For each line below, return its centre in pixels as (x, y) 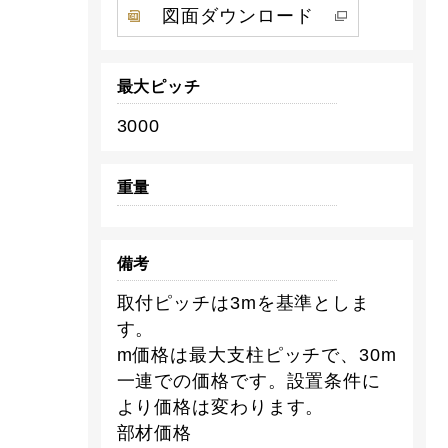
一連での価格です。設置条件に (249, 380)
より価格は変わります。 (220, 406)
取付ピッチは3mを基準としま (243, 302)
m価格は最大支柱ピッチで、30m (256, 354)
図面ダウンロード (238, 16)
